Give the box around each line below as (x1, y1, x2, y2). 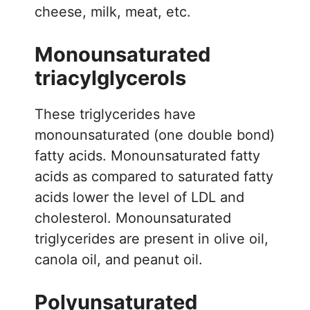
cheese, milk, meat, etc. (35, 3, 191, 20)
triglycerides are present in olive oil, (35, 230, 268, 247)
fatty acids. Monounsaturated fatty (35, 147, 260, 164)
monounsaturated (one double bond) (35, 126, 275, 143)
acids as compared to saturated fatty (35, 167, 273, 185)
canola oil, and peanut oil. (35, 250, 203, 268)
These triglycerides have (35, 105, 196, 122)
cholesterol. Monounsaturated (35, 209, 231, 226)
